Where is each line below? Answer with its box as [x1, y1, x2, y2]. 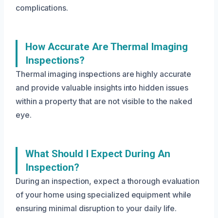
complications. [16, 3, 68, 13]
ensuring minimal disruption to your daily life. [16, 203, 177, 214]
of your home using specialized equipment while [16, 190, 192, 200]
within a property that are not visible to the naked [16, 96, 192, 107]
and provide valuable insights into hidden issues [16, 83, 189, 93]
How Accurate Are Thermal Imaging [25, 41, 188, 53]
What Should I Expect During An [25, 148, 170, 160]
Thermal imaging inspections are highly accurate [16, 69, 192, 79]
